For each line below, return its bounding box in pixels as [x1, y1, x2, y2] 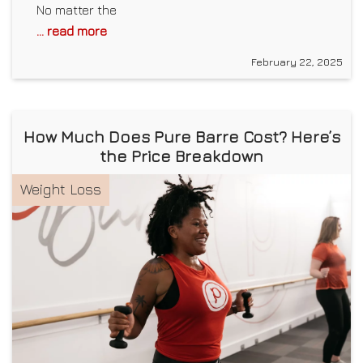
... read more [36, 23, 107, 38]
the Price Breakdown [100, 146, 263, 165]
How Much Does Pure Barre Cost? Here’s [23, 126, 340, 146]
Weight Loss [20, 180, 101, 198]
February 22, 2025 [251, 54, 343, 68]
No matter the [36, 2, 117, 17]
